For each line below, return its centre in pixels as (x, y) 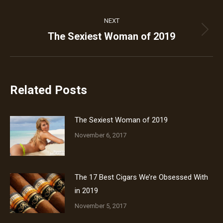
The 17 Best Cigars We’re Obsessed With (141, 177)
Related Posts (49, 90)
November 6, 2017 (101, 135)
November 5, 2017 (101, 206)
